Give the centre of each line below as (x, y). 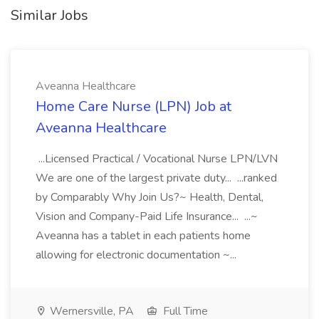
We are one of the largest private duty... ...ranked (156, 178)
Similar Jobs (49, 15)
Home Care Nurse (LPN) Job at (134, 106)
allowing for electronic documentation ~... (137, 255)
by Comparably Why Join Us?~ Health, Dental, (150, 197)
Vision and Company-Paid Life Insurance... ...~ (147, 216)
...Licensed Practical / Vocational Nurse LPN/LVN (157, 159)
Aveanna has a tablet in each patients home (143, 236)
